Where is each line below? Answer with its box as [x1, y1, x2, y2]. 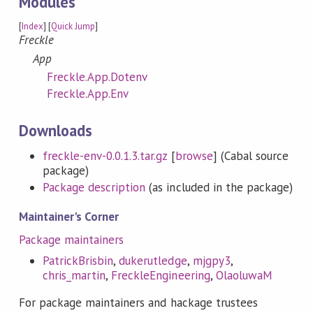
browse [175, 148, 213, 164]
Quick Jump [51, 20, 96, 33]
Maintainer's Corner [18, 208, 119, 224]
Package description [42, 180, 146, 196]
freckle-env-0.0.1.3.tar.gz [42, 148, 168, 164]
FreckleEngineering [111, 268, 210, 284]
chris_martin [42, 268, 106, 284]
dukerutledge [119, 253, 187, 269]
